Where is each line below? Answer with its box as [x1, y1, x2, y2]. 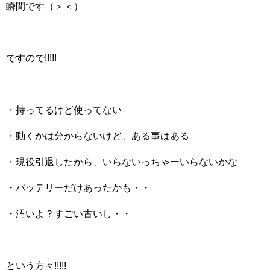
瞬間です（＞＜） [6, 1, 83, 11]
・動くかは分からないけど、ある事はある [6, 131, 189, 141]
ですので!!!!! [6, 53, 57, 63]
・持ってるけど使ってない [6, 105, 122, 115]
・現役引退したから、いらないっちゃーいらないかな [6, 157, 237, 167]
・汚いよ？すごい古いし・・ [6, 209, 131, 219]
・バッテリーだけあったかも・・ [6, 183, 151, 193]
